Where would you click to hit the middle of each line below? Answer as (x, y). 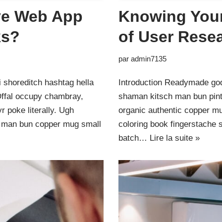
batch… (134, 138)
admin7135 (149, 59)
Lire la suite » (175, 138)
